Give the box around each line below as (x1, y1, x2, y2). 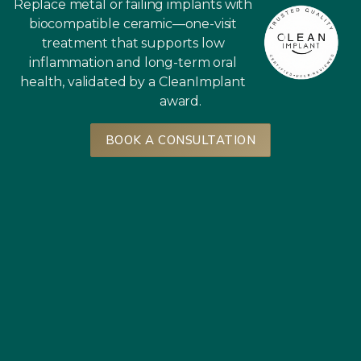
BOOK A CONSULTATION (105, 131, 256, 148)
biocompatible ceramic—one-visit (28, 15, 238, 31)
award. (159, 93, 202, 109)
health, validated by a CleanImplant (20, 73, 246, 89)
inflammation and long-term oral (29, 54, 237, 70)
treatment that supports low (41, 35, 225, 51)
